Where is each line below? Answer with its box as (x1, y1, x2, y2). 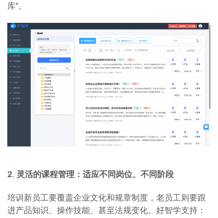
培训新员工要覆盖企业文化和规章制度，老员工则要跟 (7, 193, 206, 203)
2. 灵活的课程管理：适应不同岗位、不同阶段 (7, 169, 174, 180)
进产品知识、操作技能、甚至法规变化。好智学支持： (7, 205, 206, 216)
